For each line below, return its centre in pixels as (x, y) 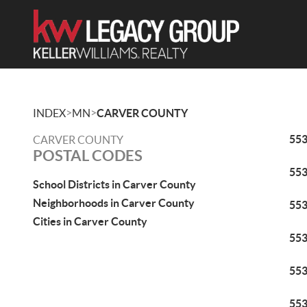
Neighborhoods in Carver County (114, 203)
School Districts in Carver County (114, 184)
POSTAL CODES (88, 155)
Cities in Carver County (90, 221)
